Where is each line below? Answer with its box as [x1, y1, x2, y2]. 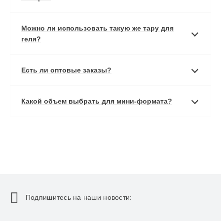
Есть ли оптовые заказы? [21, 66, 112, 74]
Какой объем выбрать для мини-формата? [21, 97, 173, 106]
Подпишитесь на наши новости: [25, 194, 132, 202]
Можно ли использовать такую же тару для [21, 24, 174, 33]
